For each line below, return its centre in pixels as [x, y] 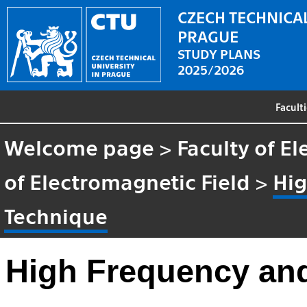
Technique [56, 215]
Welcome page [79, 146]
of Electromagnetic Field [127, 181]
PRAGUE [208, 35]
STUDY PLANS [219, 53]
